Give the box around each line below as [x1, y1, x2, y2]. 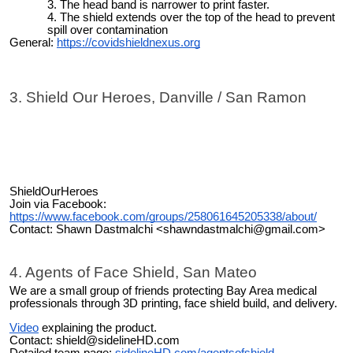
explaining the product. [39, 321, 157, 334]
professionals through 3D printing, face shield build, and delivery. [9, 297, 344, 310]
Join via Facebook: [9, 197, 106, 210]
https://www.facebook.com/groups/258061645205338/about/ [9, 210, 317, 223]
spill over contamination [47, 24, 168, 37]
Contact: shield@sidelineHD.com [9, 333, 180, 347]
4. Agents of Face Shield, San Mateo [9, 263, 257, 281]
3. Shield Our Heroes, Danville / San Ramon [9, 88, 307, 106]
